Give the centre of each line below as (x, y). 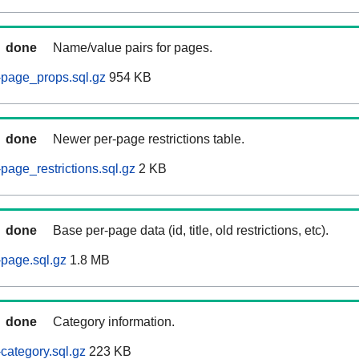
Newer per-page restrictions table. (149, 139)
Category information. (114, 322)
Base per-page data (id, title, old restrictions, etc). (191, 231)
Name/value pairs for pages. (133, 48)
